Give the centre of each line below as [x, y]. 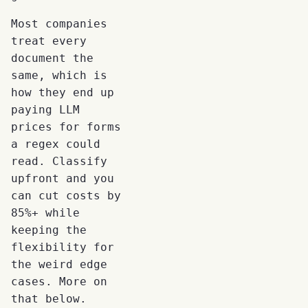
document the [52, 58]
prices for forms [66, 126]
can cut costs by [66, 195]
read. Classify [59, 161]
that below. [49, 298]
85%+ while [45, 212]
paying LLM [45, 109]
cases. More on [59, 281]
